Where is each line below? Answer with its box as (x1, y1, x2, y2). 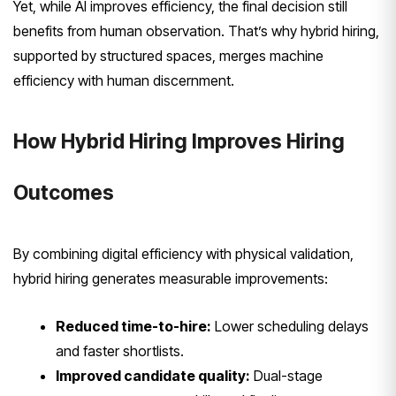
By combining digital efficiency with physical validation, (13, 245, 354, 263)
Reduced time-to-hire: (56, 317, 211, 336)
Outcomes (13, 180, 114, 206)
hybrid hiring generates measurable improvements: (13, 270, 328, 288)
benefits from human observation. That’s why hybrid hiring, (13, 22, 379, 41)
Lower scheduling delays (211, 317, 369, 336)
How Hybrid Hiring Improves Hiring (13, 129, 345, 155)
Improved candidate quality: (56, 367, 250, 385)
